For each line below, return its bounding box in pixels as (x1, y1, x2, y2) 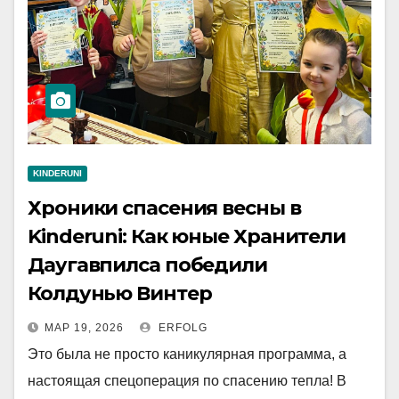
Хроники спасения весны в (28, 196, 301, 220)
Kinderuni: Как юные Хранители (28, 224, 346, 248)
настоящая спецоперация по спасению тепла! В (28, 373, 346, 388)
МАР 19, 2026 (45, 322, 124, 334)
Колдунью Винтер (28, 281, 212, 305)
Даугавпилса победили (28, 253, 267, 277)
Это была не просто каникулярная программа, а (28, 346, 346, 362)
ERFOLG (155, 322, 208, 334)
